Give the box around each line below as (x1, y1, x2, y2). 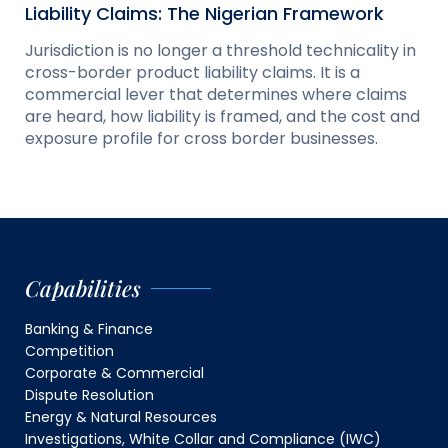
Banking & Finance (25, 319, 153, 340)
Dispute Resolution (25, 385, 154, 406)
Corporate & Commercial (25, 363, 204, 384)
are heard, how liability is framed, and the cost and (25, 105, 420, 129)
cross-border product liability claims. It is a (25, 61, 360, 85)
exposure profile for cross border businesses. (25, 127, 378, 151)
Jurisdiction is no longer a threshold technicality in (25, 39, 416, 63)
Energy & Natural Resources (25, 407, 217, 428)
